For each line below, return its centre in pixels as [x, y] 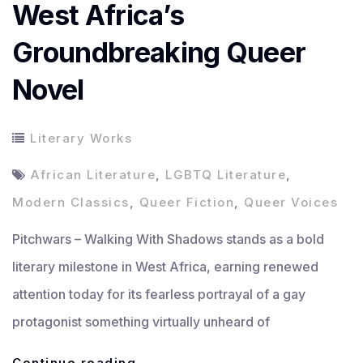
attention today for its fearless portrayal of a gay [159, 295]
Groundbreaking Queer [159, 53]
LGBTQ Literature [226, 175]
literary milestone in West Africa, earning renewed [165, 267]
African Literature [93, 175]
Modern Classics [71, 203]
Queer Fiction [186, 203]
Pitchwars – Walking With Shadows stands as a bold [168, 239]
